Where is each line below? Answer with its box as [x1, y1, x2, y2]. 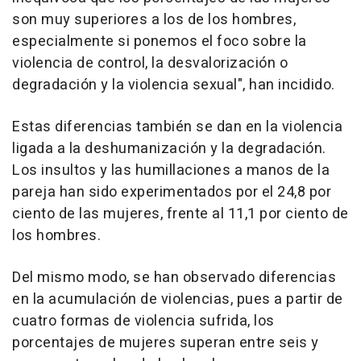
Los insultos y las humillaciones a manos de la [12, 160, 330, 182]
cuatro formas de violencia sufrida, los [12, 310, 275, 333]
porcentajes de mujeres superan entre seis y [12, 332, 319, 355]
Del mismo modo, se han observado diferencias [12, 267, 336, 289]
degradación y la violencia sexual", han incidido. [12, 74, 335, 97]
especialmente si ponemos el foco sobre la [12, 31, 307, 53]
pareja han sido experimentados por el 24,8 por [12, 181, 331, 204]
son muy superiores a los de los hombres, [12, 9, 296, 31]
